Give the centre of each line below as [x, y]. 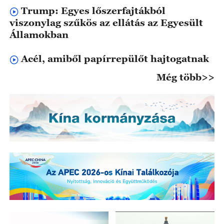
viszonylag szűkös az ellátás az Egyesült [106, 22]
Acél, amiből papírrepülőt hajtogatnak [115, 58]
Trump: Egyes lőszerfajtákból [93, 10]
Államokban [39, 34]
